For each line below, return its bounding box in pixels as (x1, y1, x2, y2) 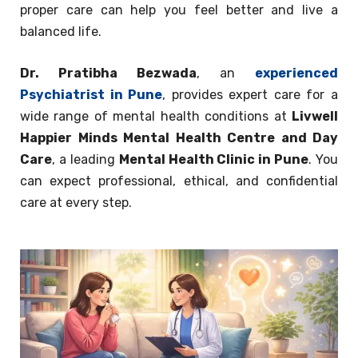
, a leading (52, 152, 119, 167)
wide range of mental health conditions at (20, 109, 292, 124)
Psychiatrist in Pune (20, 87, 163, 102)
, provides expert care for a (162, 87, 339, 102)
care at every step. (20, 195, 132, 210)
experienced (255, 66, 338, 81)
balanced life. (20, 24, 101, 39)
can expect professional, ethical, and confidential (20, 173, 338, 189)
